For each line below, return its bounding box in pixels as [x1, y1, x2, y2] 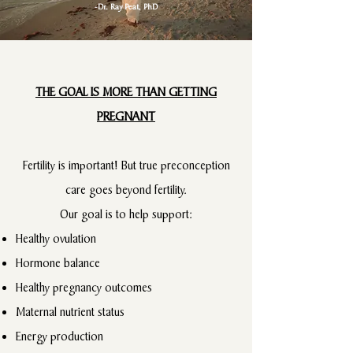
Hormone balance [16, 255, 100, 271]
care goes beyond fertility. [65, 181, 187, 198]
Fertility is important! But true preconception [22, 157, 230, 173]
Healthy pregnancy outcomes [16, 279, 152, 295]
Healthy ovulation [16, 230, 96, 247]
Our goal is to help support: [60, 206, 192, 222]
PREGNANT [97, 108, 155, 124]
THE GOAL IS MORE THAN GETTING [35, 84, 217, 100]
